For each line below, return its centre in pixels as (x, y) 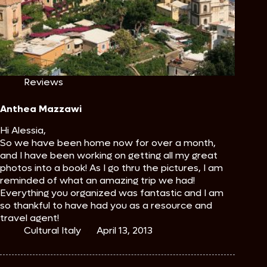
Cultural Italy (52, 231)
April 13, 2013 (125, 231)
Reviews (44, 82)
